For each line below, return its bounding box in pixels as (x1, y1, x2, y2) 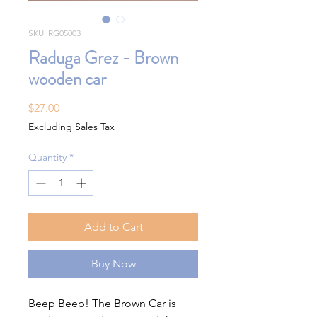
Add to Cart (83, 220, 143, 234)
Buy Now (91, 257, 136, 271)
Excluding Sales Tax (28, 120, 115, 134)
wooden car (28, 67, 106, 93)
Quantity (28, 151, 67, 164)
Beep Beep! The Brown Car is (28, 296, 176, 311)
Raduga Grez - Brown (28, 45, 178, 71)
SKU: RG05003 (28, 28, 81, 39)
